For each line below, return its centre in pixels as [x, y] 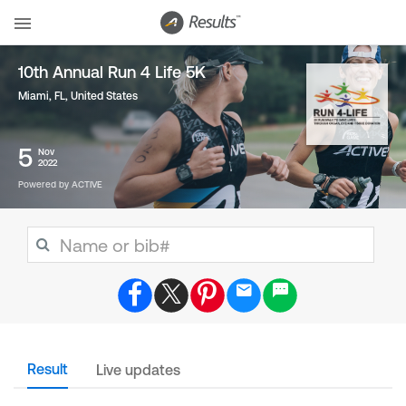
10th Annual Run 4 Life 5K [112, 72]
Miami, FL [42, 96]
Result [48, 369]
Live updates [138, 370]
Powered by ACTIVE [60, 184]
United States [104, 96]
